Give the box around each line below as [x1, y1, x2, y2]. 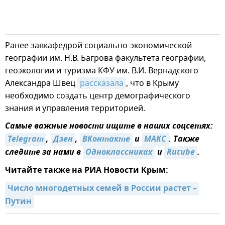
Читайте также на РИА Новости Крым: [5, 164, 168, 178]
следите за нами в [5, 146, 83, 160]
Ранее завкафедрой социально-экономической [5, 40, 192, 52]
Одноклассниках [85, 146, 153, 160]
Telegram [8, 133, 44, 147]
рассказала [80, 77, 124, 90]
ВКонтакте [82, 133, 130, 147]
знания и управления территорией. [5, 102, 145, 115]
